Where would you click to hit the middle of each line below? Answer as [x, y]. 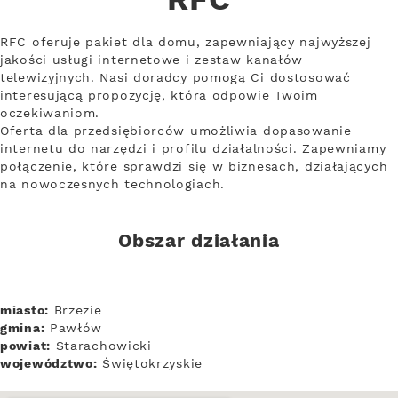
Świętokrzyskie [150, 364]
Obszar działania [199, 242]
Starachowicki [101, 346]
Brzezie [75, 310]
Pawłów [74, 328]
